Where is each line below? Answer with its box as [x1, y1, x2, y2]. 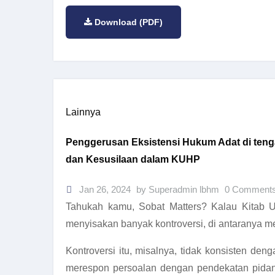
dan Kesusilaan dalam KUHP [66, 153, 200, 165]
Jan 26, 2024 [77, 184, 131, 195]
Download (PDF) [95, 17, 163, 27]
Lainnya [66, 106, 101, 117]
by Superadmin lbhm [136, 184, 222, 195]
